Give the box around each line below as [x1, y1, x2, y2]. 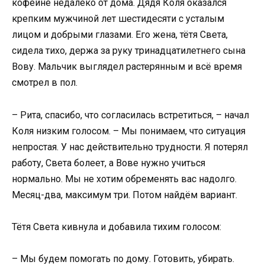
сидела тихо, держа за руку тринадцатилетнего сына [12, 45, 245, 57]
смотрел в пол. [12, 77, 77, 89]
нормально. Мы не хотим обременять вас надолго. [12, 173, 237, 185]
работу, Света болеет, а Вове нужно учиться [12, 157, 205, 169]
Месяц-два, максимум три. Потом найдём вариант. [12, 189, 237, 201]
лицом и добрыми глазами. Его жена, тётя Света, [12, 29, 228, 41]
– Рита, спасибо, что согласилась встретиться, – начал [12, 109, 249, 121]
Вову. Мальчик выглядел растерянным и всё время [12, 61, 242, 73]
